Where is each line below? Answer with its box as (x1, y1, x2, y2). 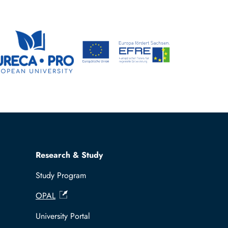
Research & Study (36, 149, 103, 161)
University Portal (36, 210, 90, 222)
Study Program (36, 169, 86, 181)
